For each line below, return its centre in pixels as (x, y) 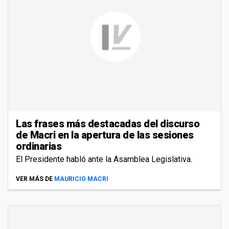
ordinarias (39, 146)
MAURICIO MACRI (81, 179)
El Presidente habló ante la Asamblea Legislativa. (104, 159)
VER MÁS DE (34, 179)
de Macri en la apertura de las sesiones (105, 135)
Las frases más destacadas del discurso (108, 124)
